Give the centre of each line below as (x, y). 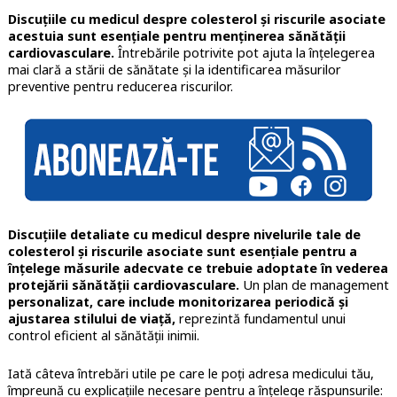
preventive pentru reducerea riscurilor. (120, 87)
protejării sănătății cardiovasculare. (123, 285)
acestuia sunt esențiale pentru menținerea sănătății (176, 36)
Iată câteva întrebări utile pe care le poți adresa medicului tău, (191, 374)
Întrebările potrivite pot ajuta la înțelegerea (244, 53)
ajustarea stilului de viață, (91, 319)
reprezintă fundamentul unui (260, 319)
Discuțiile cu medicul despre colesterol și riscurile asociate (196, 19)
